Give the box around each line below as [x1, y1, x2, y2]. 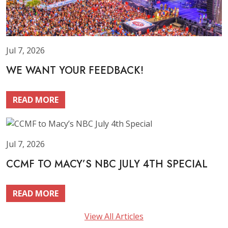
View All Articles [84, 210, 144, 222]
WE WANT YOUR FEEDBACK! [6, 63, 144, 78]
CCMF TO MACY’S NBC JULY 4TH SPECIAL [6, 156, 208, 172]
